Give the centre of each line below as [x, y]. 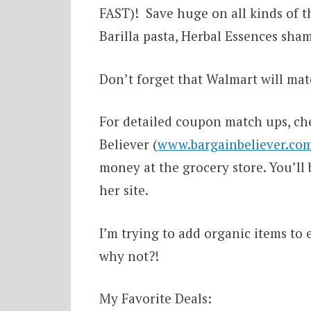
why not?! [129, 255]
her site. [124, 190]
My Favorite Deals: [155, 299]
